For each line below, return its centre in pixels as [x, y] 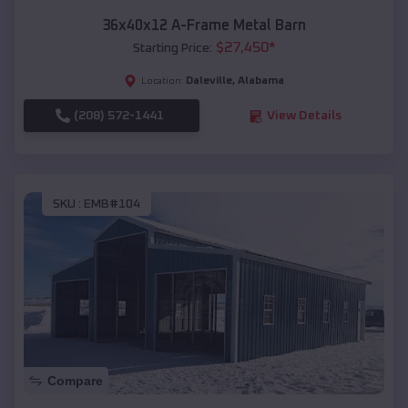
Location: [163, 82]
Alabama [261, 82]
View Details [304, 116]
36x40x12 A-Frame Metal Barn [204, 26]
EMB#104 [112, 204]
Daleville [209, 82]
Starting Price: [172, 49]
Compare [75, 381]
